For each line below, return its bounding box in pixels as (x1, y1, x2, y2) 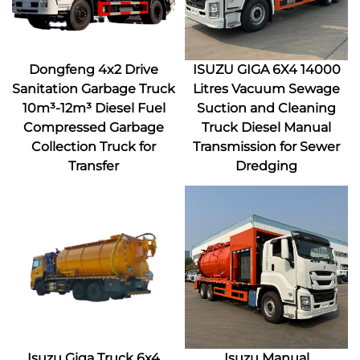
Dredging (235, 158, 297, 174)
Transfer (68, 158, 119, 174)
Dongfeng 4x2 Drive (29, 62, 158, 77)
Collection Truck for (31, 139, 156, 154)
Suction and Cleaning (197, 100, 336, 116)
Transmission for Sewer (193, 139, 340, 154)
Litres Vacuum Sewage (193, 81, 340, 96)
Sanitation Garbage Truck (12, 81, 175, 96)
